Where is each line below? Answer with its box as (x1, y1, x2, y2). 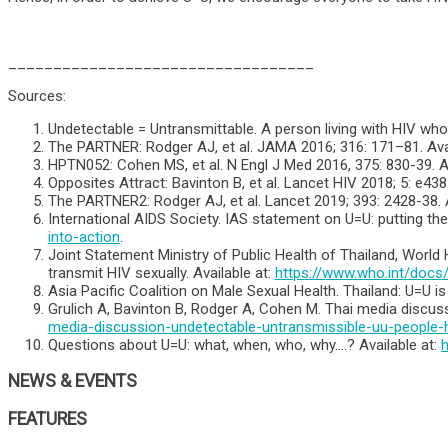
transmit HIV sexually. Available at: (48, 263, 275, 282)
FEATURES (8, 408, 87, 429)
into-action (48, 227, 120, 246)
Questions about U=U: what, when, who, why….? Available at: (48, 335, 441, 354)
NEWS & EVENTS (8, 371, 137, 392)
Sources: (8, 86, 66, 105)
